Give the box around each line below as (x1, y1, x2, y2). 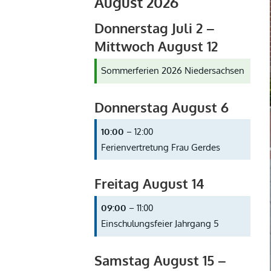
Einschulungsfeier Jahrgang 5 (101, 218, 220, 230)
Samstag (94, 251, 150, 269)
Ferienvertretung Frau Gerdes (101, 141, 221, 153)
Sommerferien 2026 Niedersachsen (101, 65, 245, 77)
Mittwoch (94, 38, 154, 55)
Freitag (94, 175, 139, 192)
